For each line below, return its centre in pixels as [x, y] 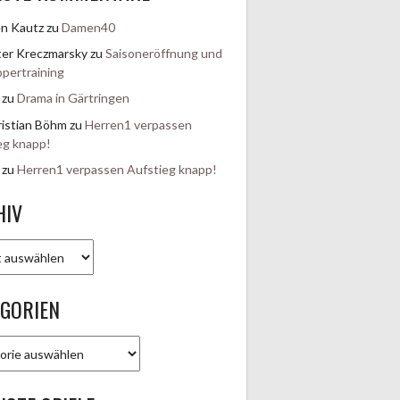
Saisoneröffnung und [163, 53]
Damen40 [88, 27]
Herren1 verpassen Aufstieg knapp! [117, 170]
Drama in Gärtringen [73, 98]
